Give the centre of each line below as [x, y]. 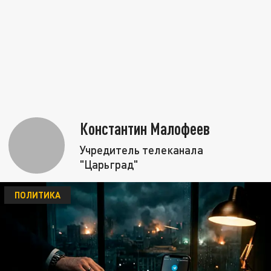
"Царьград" [109, 164]
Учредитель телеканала [142, 150]
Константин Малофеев [145, 129]
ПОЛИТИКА [37, 194]
